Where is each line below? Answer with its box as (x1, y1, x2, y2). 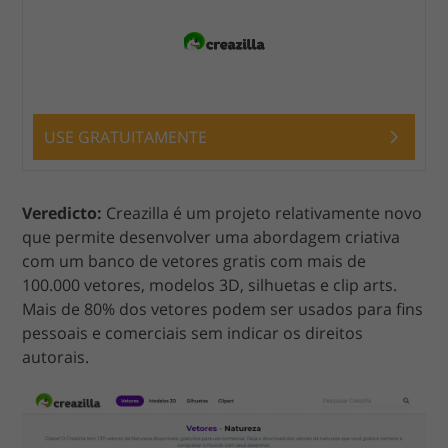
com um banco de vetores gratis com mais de (22, 250, 367, 272)
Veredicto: (22, 202, 103, 224)
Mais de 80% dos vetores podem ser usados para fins (22, 298, 424, 320)
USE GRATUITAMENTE (44, 126, 208, 148)
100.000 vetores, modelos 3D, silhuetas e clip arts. (22, 274, 398, 296)
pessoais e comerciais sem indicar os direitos (22, 322, 364, 344)
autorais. (22, 346, 90, 368)
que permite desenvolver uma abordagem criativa (22, 226, 401, 248)
